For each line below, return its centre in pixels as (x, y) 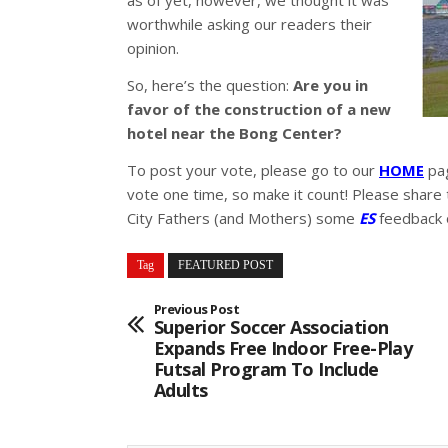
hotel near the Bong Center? (234, 133)
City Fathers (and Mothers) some (243, 218)
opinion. (153, 48)
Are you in (330, 85)
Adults (181, 389)
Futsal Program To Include (266, 368)
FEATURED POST (225, 264)
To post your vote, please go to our (253, 170)
